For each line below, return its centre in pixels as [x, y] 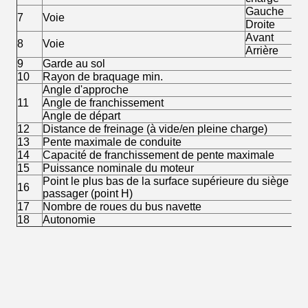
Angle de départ [81, 116]
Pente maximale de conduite [112, 142]
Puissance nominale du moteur [118, 168]
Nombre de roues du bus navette [122, 207]
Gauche [265, 11]
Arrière [262, 51]
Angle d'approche [86, 90]
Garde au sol [74, 64]
